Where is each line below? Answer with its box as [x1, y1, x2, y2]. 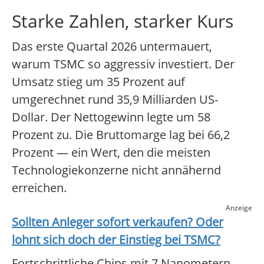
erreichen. [12, 180, 67, 196]
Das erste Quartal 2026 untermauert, [12, 38, 212, 55]
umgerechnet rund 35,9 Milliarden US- [12, 91, 218, 108]
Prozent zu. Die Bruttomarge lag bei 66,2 [12, 127, 230, 143]
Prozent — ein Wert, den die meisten [12, 144, 210, 161]
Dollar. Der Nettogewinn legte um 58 [12, 109, 210, 126]
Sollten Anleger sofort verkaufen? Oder [12, 214, 223, 230]
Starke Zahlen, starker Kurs [12, 9, 233, 34]
